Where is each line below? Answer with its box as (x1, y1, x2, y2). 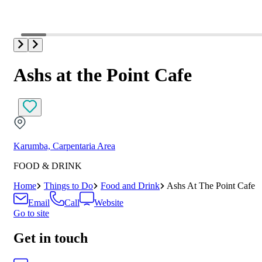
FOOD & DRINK (13, 161, 82, 171)
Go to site (13, 208, 49, 219)
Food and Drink (101, 181, 160, 191)
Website (94, 198, 123, 208)
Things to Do (44, 181, 93, 191)
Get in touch (13, 230, 88, 246)
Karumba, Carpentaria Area (13, 141, 115, 151)
